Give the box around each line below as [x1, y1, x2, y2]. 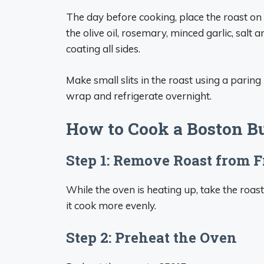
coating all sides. [66, 42, 140, 55]
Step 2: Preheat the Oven [66, 227, 237, 247]
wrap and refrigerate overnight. [66, 89, 212, 102]
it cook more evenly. [66, 199, 156, 212]
